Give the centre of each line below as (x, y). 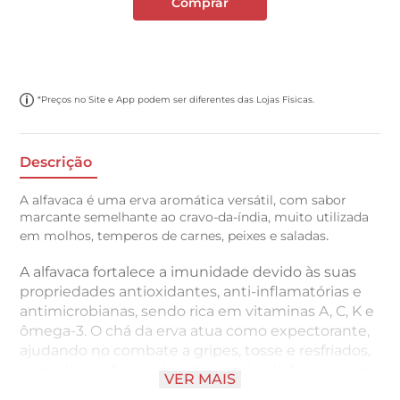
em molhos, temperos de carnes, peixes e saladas (173, 236)
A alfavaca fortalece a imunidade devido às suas (188, 272)
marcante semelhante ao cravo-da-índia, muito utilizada (195, 217)
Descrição (56, 162)
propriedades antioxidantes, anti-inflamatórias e (191, 292)
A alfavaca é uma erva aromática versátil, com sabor (183, 200)
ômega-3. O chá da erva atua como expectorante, (195, 331)
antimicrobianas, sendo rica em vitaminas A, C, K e (197, 312)
